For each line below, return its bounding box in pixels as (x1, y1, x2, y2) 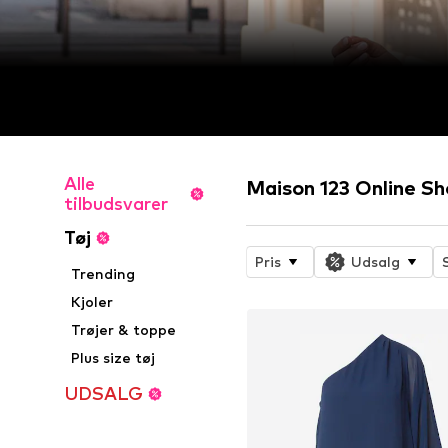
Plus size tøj (71, 349, 156, 367)
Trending (71, 265, 136, 283)
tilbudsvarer (64, 193, 168, 215)
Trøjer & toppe (71, 321, 177, 339)
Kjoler (71, 293, 114, 311)
